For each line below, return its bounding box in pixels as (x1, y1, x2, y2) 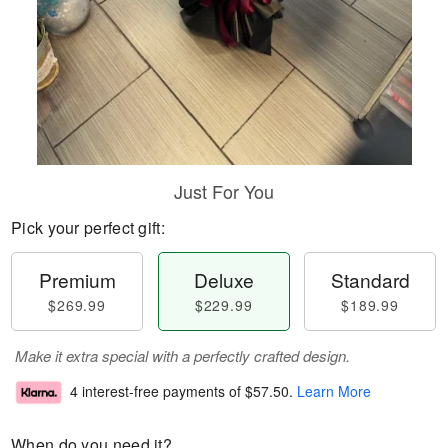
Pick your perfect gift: (11, 216, 165, 239)
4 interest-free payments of (70, 381, 245, 402)
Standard (330, 266, 410, 293)
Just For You (174, 178, 274, 204)
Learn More (297, 381, 371, 402)
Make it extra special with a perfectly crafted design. (15, 345, 350, 366)
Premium (38, 266, 116, 293)
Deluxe (193, 266, 254, 293)
